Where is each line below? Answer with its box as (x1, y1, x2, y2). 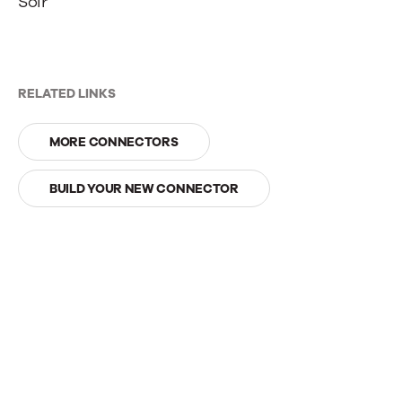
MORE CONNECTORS (49, 133, 179, 151)
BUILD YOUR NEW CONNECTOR (49, 179, 239, 197)
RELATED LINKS (18, 85, 116, 102)
